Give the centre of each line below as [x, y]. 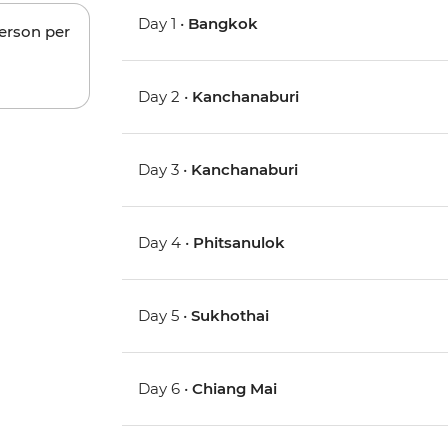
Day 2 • [165, 97]
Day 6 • [165, 389]
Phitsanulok [239, 243]
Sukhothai [230, 316]
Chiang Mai [235, 389]
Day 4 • [166, 243]
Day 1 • [163, 24]
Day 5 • [165, 316]
